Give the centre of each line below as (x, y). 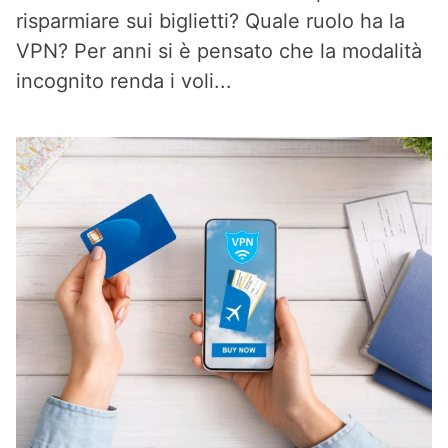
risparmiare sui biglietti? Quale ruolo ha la (210, 21)
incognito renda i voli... (124, 81)
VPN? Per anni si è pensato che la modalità (219, 51)
